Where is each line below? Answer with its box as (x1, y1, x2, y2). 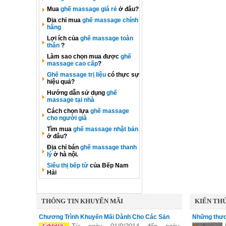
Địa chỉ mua (47, 17, 82, 24)
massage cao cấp (47, 60, 98, 67)
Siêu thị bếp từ (47, 162, 88, 169)
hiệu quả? (47, 78, 75, 85)
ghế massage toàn (80, 35, 133, 42)
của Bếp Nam (88, 162, 129, 169)
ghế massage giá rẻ (61, 6, 117, 13)
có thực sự (106, 71, 139, 78)
